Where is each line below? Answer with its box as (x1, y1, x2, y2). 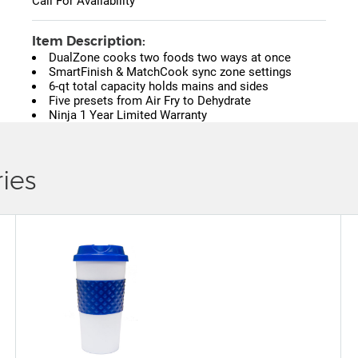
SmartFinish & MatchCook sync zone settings (49, 65, 292, 80)
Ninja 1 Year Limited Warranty (49, 108, 207, 123)
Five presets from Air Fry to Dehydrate (49, 93, 251, 109)
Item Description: (32, 34, 145, 50)
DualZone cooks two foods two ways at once (49, 50, 291, 66)
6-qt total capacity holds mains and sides (49, 79, 268, 94)
